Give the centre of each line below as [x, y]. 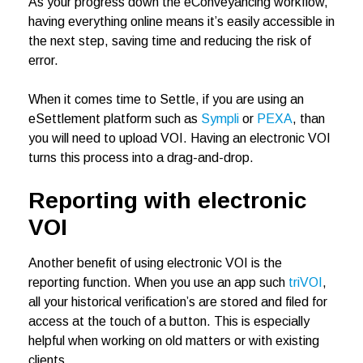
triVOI [305, 283]
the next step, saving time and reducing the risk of [170, 41]
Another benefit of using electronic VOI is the [155, 263]
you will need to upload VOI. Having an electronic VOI [179, 139]
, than [309, 119]
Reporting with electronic [167, 201]
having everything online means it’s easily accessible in [181, 22]
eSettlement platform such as [115, 119]
